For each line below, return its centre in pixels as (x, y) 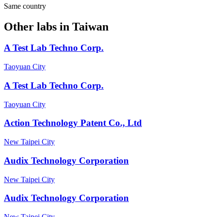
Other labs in (38, 26)
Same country (25, 6)
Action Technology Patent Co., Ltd (73, 123)
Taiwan (90, 26)
